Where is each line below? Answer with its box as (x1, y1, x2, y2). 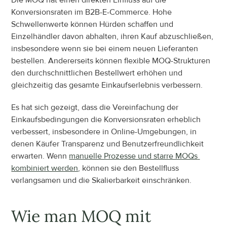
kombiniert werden (11, 163, 79, 173)
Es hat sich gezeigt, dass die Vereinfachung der (11, 102, 179, 112)
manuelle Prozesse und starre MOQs (69, 150, 198, 161)
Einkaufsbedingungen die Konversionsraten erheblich (11, 114, 201, 125)
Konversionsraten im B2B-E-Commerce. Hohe (11, 7, 172, 17)
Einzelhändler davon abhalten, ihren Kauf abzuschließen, (11, 31, 214, 42)
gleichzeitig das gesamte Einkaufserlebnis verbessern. (11, 80, 203, 90)
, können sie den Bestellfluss (78, 163, 179, 173)
